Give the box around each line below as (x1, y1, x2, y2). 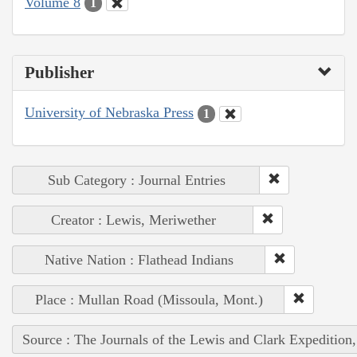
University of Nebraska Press (25, 104, 194, 121)
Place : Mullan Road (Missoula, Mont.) (34, 291, 263, 308)
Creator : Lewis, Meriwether (50, 211, 216, 228)
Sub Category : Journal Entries (47, 171, 226, 188)
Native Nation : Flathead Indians (45, 251, 233, 268)
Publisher (25, 63, 94, 83)
